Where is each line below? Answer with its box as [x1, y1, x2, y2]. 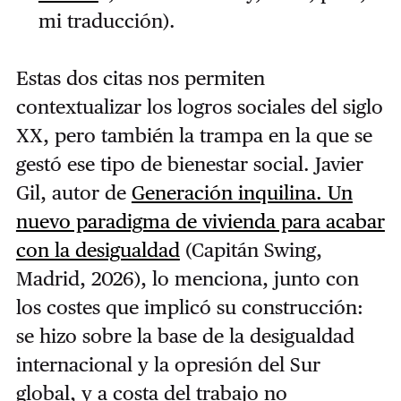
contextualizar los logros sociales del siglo [15, 95, 383, 119]
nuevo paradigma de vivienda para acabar [15, 209, 385, 234]
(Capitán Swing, [179, 238, 322, 262]
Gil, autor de [15, 181, 132, 205]
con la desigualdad [15, 238, 180, 262]
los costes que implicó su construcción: [15, 295, 363, 320]
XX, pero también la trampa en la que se [15, 124, 372, 148]
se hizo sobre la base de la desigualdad [15, 324, 354, 348]
